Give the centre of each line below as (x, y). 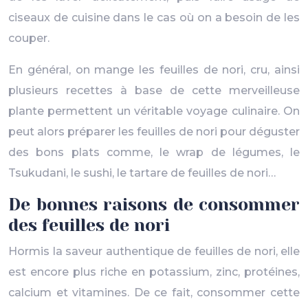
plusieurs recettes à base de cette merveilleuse (154, 90)
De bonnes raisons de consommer (154, 205)
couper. (29, 38)
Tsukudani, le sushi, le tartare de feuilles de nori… (142, 173)
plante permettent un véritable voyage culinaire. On (154, 111)
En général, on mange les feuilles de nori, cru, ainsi (154, 70)
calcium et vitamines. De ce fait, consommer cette (154, 293)
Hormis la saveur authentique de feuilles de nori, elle (154, 251)
